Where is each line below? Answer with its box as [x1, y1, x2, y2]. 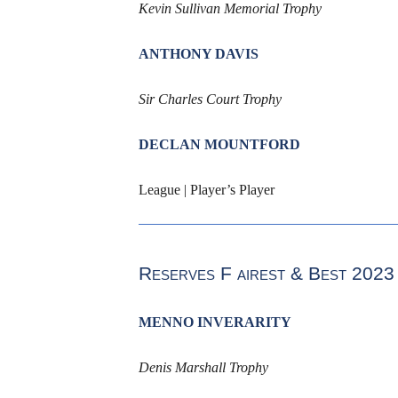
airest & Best [236, 262, 352, 284]
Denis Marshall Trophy [138, 359, 268, 375]
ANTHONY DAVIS [138, 46, 259, 62]
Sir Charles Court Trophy [138, 92, 282, 107]
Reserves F [138, 262, 237, 284]
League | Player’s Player [138, 182, 275, 198]
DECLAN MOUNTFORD [138, 137, 300, 153]
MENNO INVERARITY [138, 314, 291, 330]
